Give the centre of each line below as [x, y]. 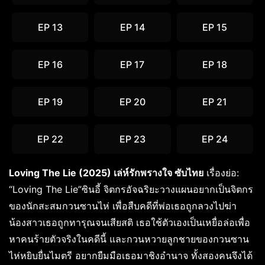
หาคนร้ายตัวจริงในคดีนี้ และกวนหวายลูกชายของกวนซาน [129, 239]
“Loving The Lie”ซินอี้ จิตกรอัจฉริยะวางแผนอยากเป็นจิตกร [131, 190]
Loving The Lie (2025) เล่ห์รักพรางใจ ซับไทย [106, 173]
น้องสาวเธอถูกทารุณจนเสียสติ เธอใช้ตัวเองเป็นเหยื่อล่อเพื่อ [130, 223]
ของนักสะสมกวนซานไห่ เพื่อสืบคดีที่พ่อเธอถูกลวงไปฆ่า [123, 206]
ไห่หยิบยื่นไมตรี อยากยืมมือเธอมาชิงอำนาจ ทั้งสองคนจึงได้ [131, 256]
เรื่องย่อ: [221, 173]
